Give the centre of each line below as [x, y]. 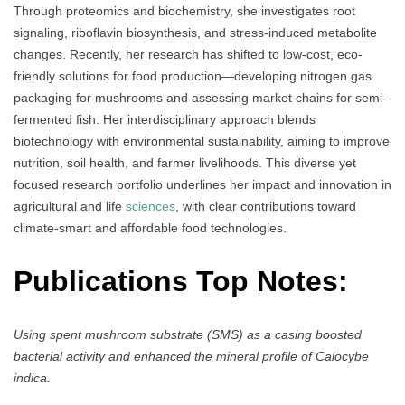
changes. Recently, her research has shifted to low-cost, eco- [188, 55]
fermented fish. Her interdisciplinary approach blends [165, 120]
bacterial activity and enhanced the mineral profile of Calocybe [191, 357]
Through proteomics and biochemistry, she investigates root [184, 11]
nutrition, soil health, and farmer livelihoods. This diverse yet [185, 163]
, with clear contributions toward [266, 207]
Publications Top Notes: [185, 281]
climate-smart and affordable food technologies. [150, 228]
